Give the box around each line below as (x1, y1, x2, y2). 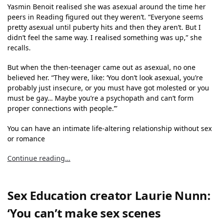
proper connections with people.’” (7, 104, 117, 113)
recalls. (7, 43, 31, 52)
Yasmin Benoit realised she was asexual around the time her (7, 1, 206, 11)
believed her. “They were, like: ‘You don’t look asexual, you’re (7, 73, 203, 83)
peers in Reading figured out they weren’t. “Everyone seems (7, 12, 203, 22)
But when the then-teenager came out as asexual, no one (7, 63, 196, 72)
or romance (7, 133, 45, 143)
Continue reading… (7, 153, 70, 163)
